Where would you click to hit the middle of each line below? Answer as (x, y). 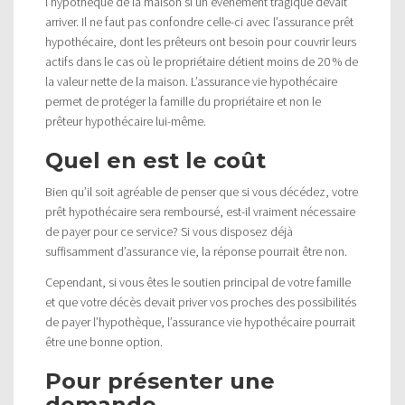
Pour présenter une (160, 381)
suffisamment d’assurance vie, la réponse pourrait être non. (196, 251)
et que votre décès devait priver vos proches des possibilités (201, 301)
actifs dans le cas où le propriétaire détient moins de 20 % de (202, 61)
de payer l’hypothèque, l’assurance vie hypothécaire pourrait (200, 321)
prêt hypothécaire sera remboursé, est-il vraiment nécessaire (200, 211)
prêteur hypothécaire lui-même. (126, 121)
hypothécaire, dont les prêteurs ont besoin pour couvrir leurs (201, 41)
